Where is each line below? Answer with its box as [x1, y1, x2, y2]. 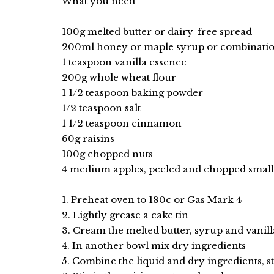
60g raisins [61, 132, 114, 144]
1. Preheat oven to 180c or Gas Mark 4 [61, 193, 242, 206]
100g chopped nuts [61, 147, 153, 160]
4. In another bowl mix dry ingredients [61, 239, 246, 251]
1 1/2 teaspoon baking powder [61, 86, 203, 98]
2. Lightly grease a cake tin [61, 209, 188, 221]
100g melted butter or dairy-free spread [61, 25, 252, 37]
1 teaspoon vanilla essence [61, 56, 187, 68]
